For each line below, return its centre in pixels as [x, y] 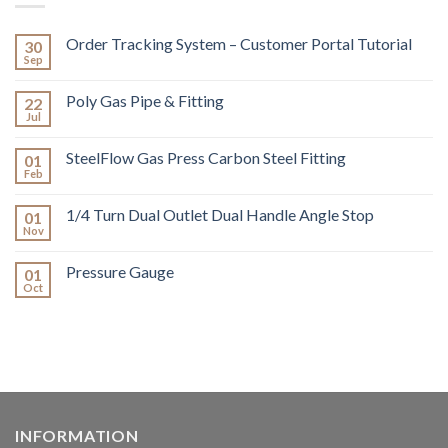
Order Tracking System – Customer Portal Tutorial [239, 43]
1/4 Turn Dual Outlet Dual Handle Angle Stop [220, 214]
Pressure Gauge [120, 271]
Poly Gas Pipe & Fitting [145, 100]
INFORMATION [77, 435]
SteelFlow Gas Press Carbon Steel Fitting [206, 157]
